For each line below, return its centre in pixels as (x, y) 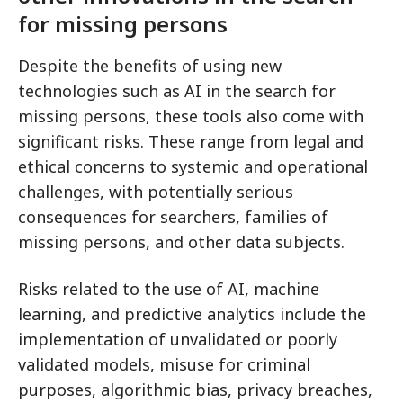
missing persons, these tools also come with (191, 116)
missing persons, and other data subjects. (181, 242)
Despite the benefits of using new (150, 66)
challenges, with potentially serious (156, 192)
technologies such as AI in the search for (177, 91)
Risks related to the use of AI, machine (169, 289)
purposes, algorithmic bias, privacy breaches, (195, 390)
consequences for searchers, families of (173, 217)
